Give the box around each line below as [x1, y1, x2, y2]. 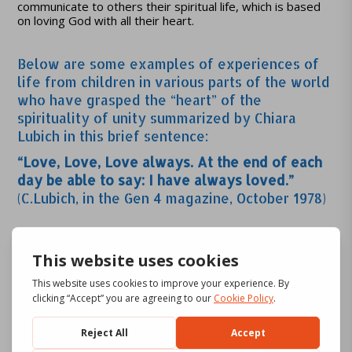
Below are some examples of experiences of [17, 55, 320, 72]
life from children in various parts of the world [17, 73, 331, 90]
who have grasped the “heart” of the [17, 91, 262, 108]
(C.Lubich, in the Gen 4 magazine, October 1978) [17, 189, 327, 207]
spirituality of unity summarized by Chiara [17, 109, 297, 126]
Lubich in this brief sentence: [17, 127, 209, 145]
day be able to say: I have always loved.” [17, 171, 295, 189]
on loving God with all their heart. [17, 13, 195, 28]
